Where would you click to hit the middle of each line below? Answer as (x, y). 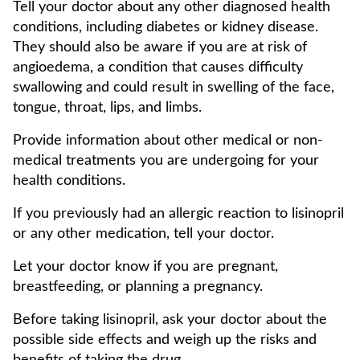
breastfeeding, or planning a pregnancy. (138, 287)
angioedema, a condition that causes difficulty (158, 67)
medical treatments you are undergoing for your (166, 161)
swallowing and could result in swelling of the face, (174, 88)
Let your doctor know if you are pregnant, (145, 267)
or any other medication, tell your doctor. (143, 234)
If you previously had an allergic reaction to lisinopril (178, 214)
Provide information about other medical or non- (168, 141)
